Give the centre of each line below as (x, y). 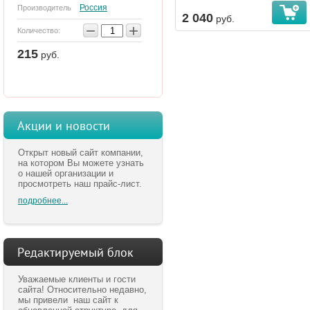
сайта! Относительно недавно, (82, 290)
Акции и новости (64, 126)
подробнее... (43, 201)
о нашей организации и (66, 174)
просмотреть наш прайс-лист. (80, 184)
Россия (93, 8)
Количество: (39, 31)
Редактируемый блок (75, 253)
